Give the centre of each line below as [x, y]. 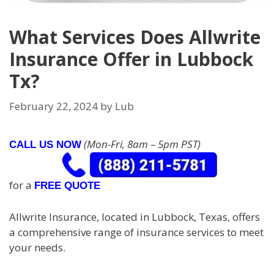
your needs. [37, 247]
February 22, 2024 [54, 106]
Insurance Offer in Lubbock [131, 59]
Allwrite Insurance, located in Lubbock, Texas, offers [135, 217]
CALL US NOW [45, 145]
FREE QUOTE [67, 186]
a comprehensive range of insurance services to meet [136, 232]
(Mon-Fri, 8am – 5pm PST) [141, 144]
